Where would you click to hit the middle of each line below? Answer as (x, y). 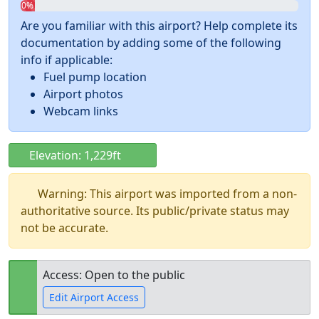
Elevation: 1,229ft (74, 155)
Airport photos (83, 94)
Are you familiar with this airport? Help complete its (159, 26)
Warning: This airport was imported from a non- (167, 194)
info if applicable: (67, 60)
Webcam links (81, 111)
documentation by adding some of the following (151, 43)
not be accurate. (64, 228)
